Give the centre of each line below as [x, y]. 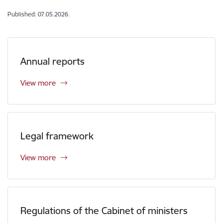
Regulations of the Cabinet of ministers [104, 211]
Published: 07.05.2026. [39, 14]
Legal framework [57, 136]
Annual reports [53, 61]
